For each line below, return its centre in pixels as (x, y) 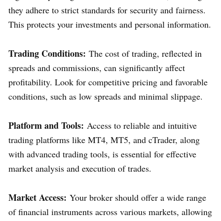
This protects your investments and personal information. (110, 24)
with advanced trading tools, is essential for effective (102, 154)
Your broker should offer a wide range (136, 197)
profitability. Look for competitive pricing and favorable (108, 82)
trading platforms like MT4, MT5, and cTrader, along (104, 139)
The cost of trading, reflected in (144, 53)
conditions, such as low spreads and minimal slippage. (106, 96)
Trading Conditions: (47, 53)
